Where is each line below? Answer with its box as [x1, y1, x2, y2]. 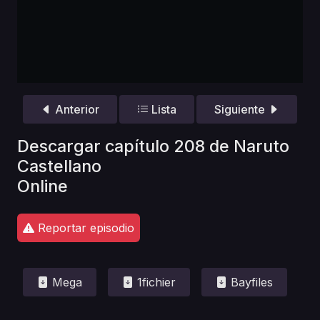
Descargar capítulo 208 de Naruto [17, 135, 289, 156]
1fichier [134, 274, 176, 289]
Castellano [17, 155, 101, 176]
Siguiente [214, 102, 269, 117]
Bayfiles [227, 274, 273, 289]
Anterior [51, 102, 99, 117]
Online [17, 175, 68, 196]
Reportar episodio [34, 220, 134, 235]
